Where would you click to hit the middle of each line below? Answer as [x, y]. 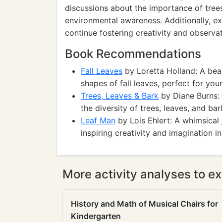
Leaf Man [98, 120]
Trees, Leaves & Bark [120, 96]
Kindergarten [96, 216]
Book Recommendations [133, 54]
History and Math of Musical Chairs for [144, 204]
